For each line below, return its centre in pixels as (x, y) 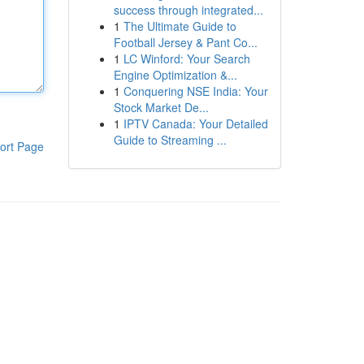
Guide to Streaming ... (170, 140)
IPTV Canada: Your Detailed (195, 123)
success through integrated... (188, 10)
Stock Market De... (161, 107)
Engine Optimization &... (175, 75)
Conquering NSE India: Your (195, 91)
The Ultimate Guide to (180, 26)
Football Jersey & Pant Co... (185, 42)
